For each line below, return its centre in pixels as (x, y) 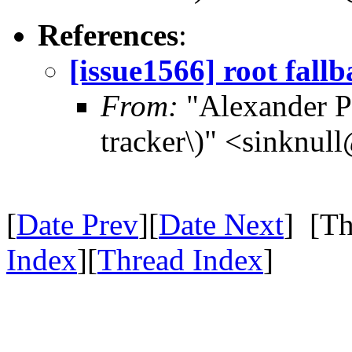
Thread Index (180, 259)
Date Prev (77, 224)
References (108, 35)
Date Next (221, 224)
